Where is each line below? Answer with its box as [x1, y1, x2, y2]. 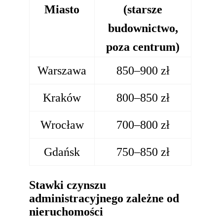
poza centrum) [106, 40, 180, 54]
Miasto [44, 2, 80, 16]
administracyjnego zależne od [29, 191, 180, 205]
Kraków [43, 91, 81, 105]
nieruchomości [29, 205, 104, 218]
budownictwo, [108, 21, 178, 35]
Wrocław [40, 118, 84, 132]
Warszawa [37, 64, 87, 77]
